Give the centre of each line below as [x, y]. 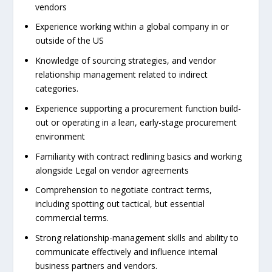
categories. [57, 89]
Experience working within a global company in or [132, 27]
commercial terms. [72, 218]
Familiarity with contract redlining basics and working [139, 156]
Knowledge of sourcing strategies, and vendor [126, 61]
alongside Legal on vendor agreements [112, 170]
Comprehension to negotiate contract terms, [124, 190]
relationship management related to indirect [122, 75]
